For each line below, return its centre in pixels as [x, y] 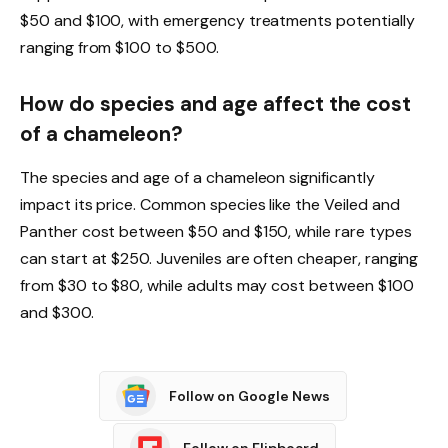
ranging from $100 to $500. [119, 48]
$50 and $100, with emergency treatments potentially [217, 21]
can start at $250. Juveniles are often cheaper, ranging [219, 259]
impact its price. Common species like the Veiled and [210, 205]
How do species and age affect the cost [216, 103]
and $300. [57, 313]
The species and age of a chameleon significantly [197, 178]
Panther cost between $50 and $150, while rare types [216, 232]
